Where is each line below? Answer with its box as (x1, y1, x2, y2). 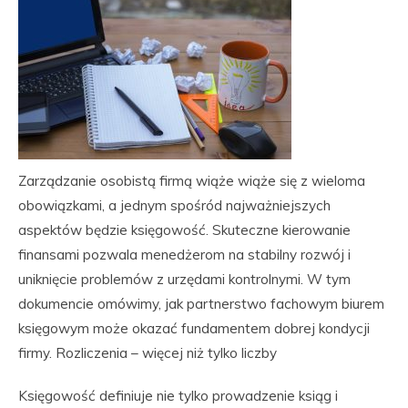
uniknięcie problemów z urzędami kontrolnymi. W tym (18, 270, 351, 288)
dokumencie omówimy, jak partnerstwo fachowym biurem (18, 295, 384, 312)
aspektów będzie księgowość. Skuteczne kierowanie (18, 221, 351, 239)
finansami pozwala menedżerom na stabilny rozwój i (18, 246, 351, 263)
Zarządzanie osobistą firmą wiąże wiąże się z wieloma (18, 172, 365, 189)
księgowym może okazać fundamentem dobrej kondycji (18, 320, 370, 337)
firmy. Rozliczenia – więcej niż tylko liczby (18, 344, 277, 362)
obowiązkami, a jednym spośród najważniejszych (18, 197, 331, 214)
